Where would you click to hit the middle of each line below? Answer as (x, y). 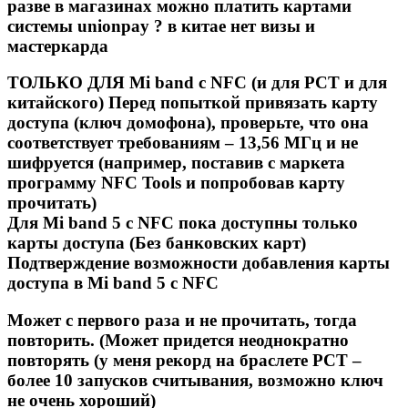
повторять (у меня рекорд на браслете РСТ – (184, 361)
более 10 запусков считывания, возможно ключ (195, 381)
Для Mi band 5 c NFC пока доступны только (183, 223)
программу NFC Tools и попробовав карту (176, 183)
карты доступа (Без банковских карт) (157, 243)
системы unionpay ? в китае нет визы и (161, 25)
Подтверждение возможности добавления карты (199, 263)
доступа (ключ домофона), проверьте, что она (188, 123)
